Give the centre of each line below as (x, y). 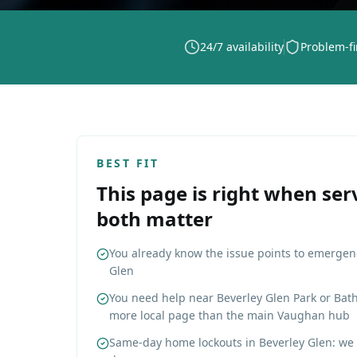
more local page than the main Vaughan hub (229, 315)
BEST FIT (128, 163)
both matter (155, 219)
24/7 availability (241, 47)
